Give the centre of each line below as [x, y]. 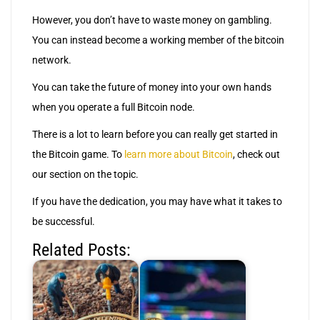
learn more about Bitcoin [179, 155]
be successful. [64, 222]
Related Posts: [81, 250]
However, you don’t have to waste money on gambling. [152, 20]
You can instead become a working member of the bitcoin [158, 40]
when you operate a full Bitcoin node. [114, 107]
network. [52, 60]
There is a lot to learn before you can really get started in [155, 135]
